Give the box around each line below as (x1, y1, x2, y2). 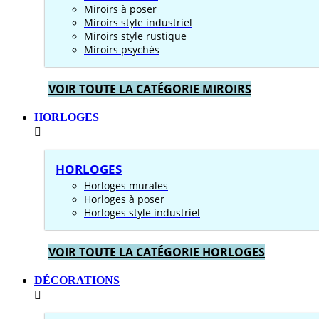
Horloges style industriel (84, 206, 200, 219)
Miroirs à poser (84, 2, 157, 16)
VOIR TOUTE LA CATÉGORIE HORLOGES (48, 244, 265, 260)
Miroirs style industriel (84, 16, 192, 29)
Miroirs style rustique (84, 29, 187, 43)
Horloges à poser (84, 192, 164, 206)
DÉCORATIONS (34, 274, 120, 286)
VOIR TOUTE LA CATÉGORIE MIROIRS (48, 81, 251, 97)
